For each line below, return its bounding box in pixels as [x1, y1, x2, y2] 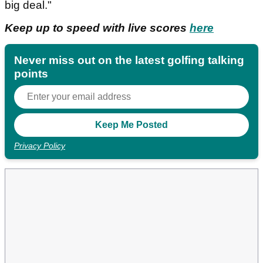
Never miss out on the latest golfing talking [14, 54, 244, 67]
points [14, 68, 48, 80]
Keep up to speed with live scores [5, 22, 190, 35]
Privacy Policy [14, 141, 65, 151]
